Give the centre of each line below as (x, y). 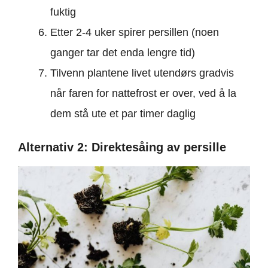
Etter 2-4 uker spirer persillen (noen (135, 32)
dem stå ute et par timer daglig (123, 114)
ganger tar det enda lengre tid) (123, 53)
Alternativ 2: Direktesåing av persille (122, 147)
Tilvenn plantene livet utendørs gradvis (142, 73)
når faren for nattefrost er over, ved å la (143, 93)
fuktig (63, 12)
